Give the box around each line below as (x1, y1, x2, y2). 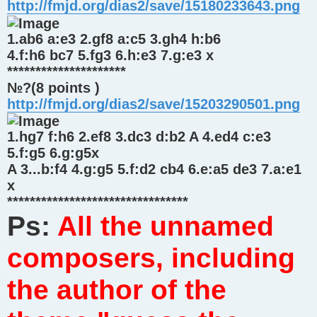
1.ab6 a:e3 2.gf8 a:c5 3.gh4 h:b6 (7, 30, 221, 47)
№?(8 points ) (7, 79, 100, 96)
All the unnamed (57, 211, 274, 242)
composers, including (7, 243, 295, 274)
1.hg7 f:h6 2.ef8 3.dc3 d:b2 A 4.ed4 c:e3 (7, 129, 271, 145)
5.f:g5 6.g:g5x (7, 145, 99, 161)
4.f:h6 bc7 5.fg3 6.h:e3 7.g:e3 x (7, 47, 214, 63)
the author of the (7, 275, 226, 306)
